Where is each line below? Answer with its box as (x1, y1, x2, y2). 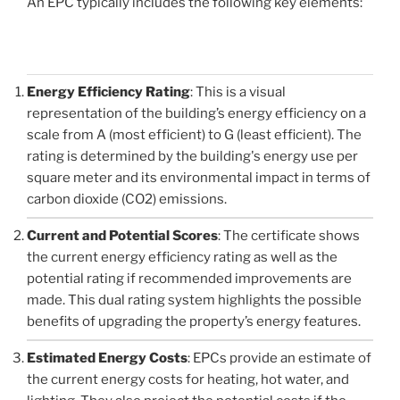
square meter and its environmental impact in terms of (27, 170, 371, 187)
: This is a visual (190, 84, 286, 101)
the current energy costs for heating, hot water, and (27, 371, 349, 388)
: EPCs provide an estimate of (187, 350, 371, 367)
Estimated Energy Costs (27, 350, 187, 367)
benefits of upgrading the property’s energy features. (27, 313, 361, 330)
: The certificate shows (218, 228, 360, 245)
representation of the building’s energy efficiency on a (27, 105, 366, 122)
